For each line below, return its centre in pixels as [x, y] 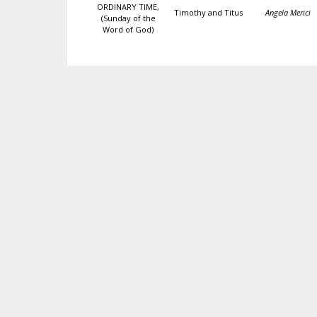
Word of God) [128, 29]
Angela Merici [288, 12]
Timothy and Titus [208, 12]
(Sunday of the [128, 18]
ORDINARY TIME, [128, 7]
